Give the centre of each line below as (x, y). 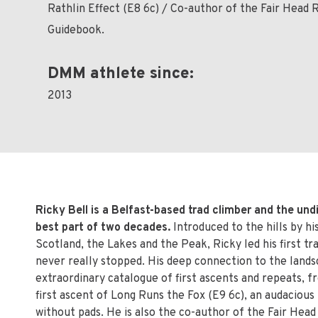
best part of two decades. (103, 228)
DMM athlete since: (121, 74)
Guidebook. (76, 31)
